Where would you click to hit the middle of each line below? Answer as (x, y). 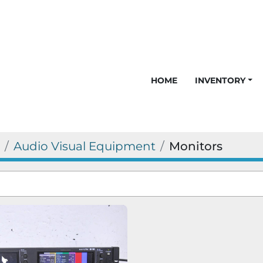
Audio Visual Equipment (85, 146)
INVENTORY (222, 80)
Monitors (196, 146)
